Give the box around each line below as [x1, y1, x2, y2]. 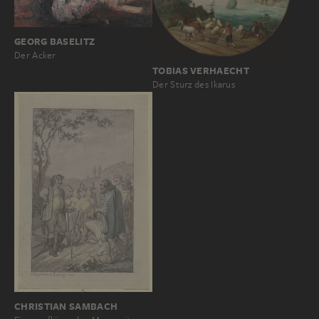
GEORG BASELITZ [14, 34, 95, 48]
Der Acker [14, 48, 56, 61]
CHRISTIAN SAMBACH [14, 300, 118, 313]
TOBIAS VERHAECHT [152, 64, 249, 78]
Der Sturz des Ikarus [152, 78, 235, 91]
